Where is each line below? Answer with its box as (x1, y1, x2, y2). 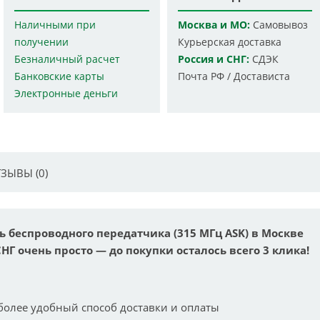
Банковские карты (14, 70, 105, 84)
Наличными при (14, 19, 96, 32)
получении (14, 36, 69, 49)
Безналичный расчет (14, 53, 121, 66)
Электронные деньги (14, 87, 119, 101)
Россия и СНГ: (177, 53, 249, 66)
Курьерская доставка (177, 36, 281, 49)
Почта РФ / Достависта (177, 70, 290, 84)
